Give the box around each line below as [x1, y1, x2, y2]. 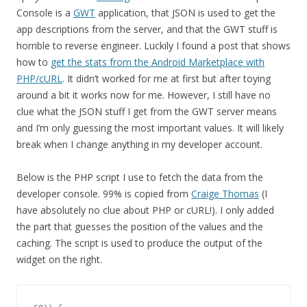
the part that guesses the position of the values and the [16, 219, 263, 233]
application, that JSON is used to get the [95, 5, 275, 19]
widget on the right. [16, 252, 102, 266]
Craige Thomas [191, 186, 259, 200]
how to [16, 55, 51, 69]
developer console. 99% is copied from [16, 186, 191, 200]
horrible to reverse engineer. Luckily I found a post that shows [16, 38, 291, 52]
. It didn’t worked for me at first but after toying [62, 71, 271, 85]
